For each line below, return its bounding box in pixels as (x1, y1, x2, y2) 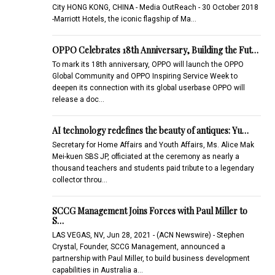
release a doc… (52, 95, 104, 104)
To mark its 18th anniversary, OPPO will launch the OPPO (52, 60, 244, 69)
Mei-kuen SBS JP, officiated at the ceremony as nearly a (52, 152, 239, 161)
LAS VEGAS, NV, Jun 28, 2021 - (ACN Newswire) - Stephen (52, 230, 244, 239)
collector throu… (52, 175, 107, 184)
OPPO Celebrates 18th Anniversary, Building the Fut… (52, 44, 258, 56)
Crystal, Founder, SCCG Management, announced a (52, 242, 225, 251)
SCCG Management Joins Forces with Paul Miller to (52, 204, 247, 217)
